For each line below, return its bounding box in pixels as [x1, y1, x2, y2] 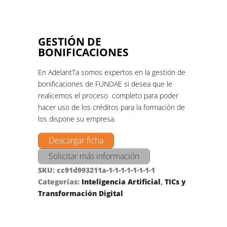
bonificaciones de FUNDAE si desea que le [38, 79, 172, 89]
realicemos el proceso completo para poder [38, 90, 178, 100]
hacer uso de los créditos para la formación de [38, 102, 185, 112]
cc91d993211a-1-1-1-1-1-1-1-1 [57, 165, 155, 175]
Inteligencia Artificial [82, 177, 161, 187]
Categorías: [38, 177, 82, 187]
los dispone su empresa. [38, 113, 116, 124]
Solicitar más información [49, 150, 139, 162]
